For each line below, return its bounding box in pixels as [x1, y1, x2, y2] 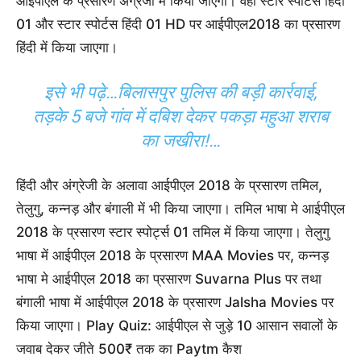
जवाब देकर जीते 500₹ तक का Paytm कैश [16, 341, 242, 358]
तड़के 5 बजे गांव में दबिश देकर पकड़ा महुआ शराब [32, 106, 329, 127]
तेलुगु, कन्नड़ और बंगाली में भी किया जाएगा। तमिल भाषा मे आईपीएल [16, 201, 345, 218]
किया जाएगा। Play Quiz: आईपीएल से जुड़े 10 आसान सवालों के [16, 317, 338, 334]
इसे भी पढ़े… [44, 82, 118, 103]
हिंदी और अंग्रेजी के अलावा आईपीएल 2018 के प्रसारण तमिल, [16, 177, 322, 194]
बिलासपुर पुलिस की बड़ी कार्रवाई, [118, 82, 317, 103]
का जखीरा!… [140, 131, 221, 151]
